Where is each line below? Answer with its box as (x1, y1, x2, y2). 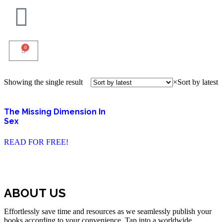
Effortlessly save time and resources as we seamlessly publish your (4, 207, 212, 216)
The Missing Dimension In (4, 107, 106, 116)
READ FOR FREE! (4, 138, 68, 146)
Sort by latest (177, 78, 218, 86)
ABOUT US (4, 185, 66, 200)
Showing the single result (4, 78, 83, 86)
